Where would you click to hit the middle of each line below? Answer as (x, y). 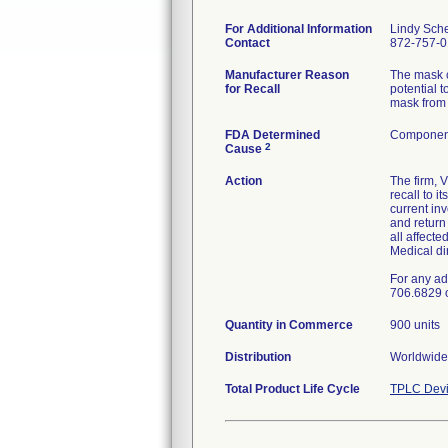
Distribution (258, 357)
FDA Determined (272, 135)
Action (243, 181)
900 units (415, 325)
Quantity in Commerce (289, 325)
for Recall (252, 89)
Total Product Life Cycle (292, 389)
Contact (247, 43)
